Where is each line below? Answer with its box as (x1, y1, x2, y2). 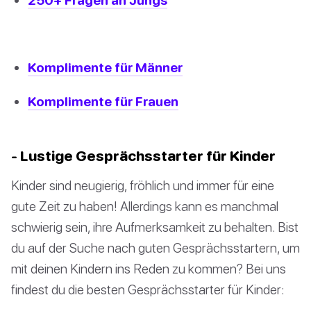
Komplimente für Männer (28, 59, 183, 76)
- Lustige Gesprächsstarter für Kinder (11, 147, 276, 165)
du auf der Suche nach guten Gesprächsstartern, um (11, 239, 300, 256)
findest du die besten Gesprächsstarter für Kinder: (11, 281, 285, 298)
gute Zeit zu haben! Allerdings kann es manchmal (11, 198, 278, 215)
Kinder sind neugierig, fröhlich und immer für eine (11, 177, 274, 194)
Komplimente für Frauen (28, 93, 178, 110)
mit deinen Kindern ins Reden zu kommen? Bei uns (11, 260, 286, 277)
